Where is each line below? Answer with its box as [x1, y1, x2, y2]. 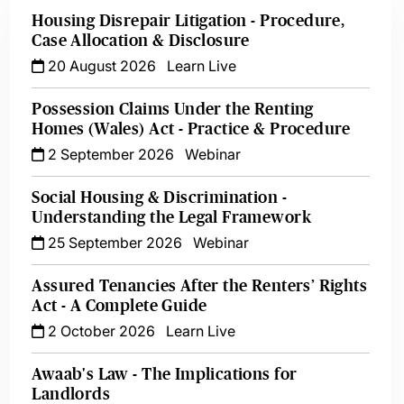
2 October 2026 [44, 322, 156, 340]
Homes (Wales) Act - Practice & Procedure [32, 120, 351, 138]
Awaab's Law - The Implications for [32, 365, 298, 383]
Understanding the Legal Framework [32, 208, 311, 226]
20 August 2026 [44, 57, 157, 75]
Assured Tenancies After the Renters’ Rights [32, 277, 368, 295]
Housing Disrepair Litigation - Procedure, [32, 12, 345, 30]
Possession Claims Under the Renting [32, 100, 314, 118]
